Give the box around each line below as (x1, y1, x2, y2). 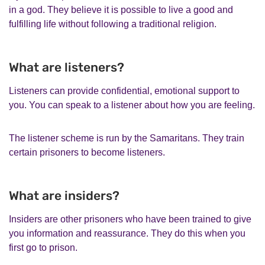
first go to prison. (9, 242, 77, 253)
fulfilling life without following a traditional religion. (9, 18, 216, 29)
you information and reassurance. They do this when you (9, 228, 245, 238)
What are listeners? (9, 59, 124, 75)
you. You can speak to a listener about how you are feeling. (9, 99, 255, 110)
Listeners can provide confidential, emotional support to (9, 85, 240, 96)
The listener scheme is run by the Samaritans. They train (9, 132, 244, 143)
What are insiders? (9, 188, 119, 203)
